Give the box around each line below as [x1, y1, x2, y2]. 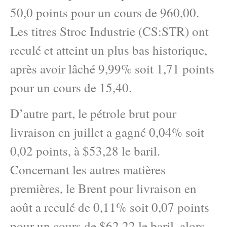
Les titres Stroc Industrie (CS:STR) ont [10, 22, 209, 40]
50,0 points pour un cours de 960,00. [10, 4, 199, 21]
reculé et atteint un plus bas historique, [10, 41, 207, 58]
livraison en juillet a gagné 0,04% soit [10, 123, 204, 140]
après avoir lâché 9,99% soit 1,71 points [10, 60, 214, 77]
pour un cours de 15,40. [10, 79, 132, 96]
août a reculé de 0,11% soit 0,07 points [10, 198, 209, 215]
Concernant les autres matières [10, 161, 166, 178]
